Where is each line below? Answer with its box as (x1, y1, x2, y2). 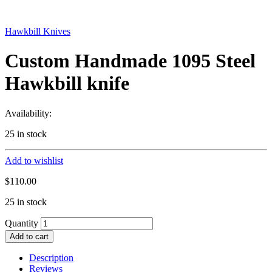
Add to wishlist (5, 155, 63, 166)
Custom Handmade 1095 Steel (5, 50, 256, 72)
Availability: (5, 107, 52, 118)
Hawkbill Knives (5, 26, 70, 36)
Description (29, 252, 73, 263)
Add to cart (10, 231, 49, 241)
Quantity (5, 217, 38, 228)
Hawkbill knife (5, 72, 129, 95)
